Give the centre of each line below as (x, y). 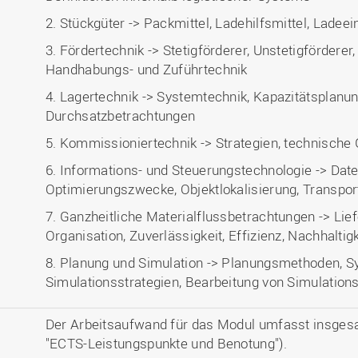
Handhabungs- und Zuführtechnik (146, 69)
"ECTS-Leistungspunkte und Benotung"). (166, 343)
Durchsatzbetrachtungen (120, 115)
